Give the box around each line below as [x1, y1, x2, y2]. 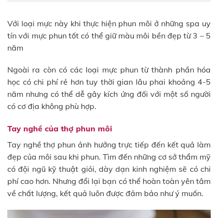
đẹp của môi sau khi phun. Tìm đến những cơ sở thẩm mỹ [7, 152, 211, 162]
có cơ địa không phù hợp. [7, 101, 96, 111]
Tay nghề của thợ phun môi [7, 124, 112, 134]
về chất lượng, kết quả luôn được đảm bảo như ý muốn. [7, 188, 203, 199]
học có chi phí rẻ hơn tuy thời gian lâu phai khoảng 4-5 [7, 77, 211, 87]
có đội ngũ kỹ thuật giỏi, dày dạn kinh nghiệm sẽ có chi [7, 164, 211, 174]
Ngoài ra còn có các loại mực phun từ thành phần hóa [7, 65, 211, 75]
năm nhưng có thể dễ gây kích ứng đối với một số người [7, 89, 211, 99]
